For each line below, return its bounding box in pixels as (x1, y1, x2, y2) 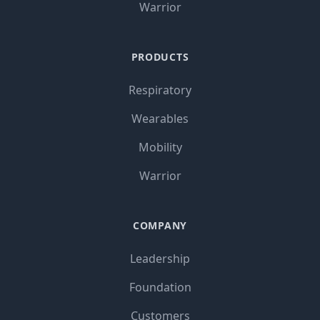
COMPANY (133, 218, 187, 232)
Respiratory (129, 81, 191, 98)
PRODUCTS (131, 49, 189, 64)
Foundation (129, 279, 191, 295)
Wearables (131, 110, 189, 126)
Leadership (130, 250, 190, 266)
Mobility (138, 139, 182, 155)
